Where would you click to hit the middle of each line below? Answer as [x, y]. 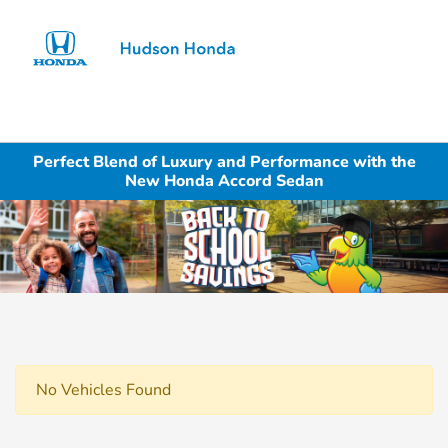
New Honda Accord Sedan [224, 180]
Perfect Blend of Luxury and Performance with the [224, 161]
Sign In [391, 68]
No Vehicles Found [103, 390]
